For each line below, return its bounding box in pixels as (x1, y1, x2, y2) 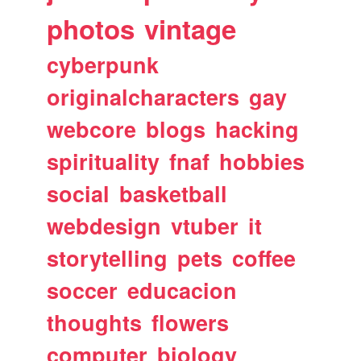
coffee (232, 242, 297, 273)
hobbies (219, 145, 305, 176)
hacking (215, 113, 300, 144)
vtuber (171, 210, 239, 241)
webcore (47, 113, 137, 144)
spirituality (47, 145, 160, 176)
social (47, 177, 110, 209)
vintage (144, 9, 237, 48)
